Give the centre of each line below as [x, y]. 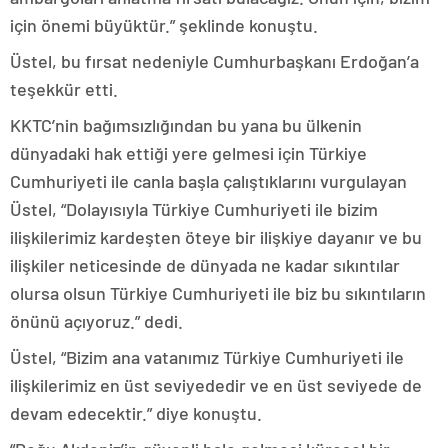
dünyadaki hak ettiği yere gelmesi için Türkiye [188, 153]
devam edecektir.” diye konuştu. [136, 413]
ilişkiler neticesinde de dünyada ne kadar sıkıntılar [205, 265]
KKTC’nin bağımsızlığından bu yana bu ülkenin [186, 125]
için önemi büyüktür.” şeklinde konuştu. [164, 25]
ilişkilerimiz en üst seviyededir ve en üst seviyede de [216, 385]
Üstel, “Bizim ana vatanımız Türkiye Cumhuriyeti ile [207, 357]
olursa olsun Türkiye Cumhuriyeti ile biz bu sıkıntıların [218, 293]
